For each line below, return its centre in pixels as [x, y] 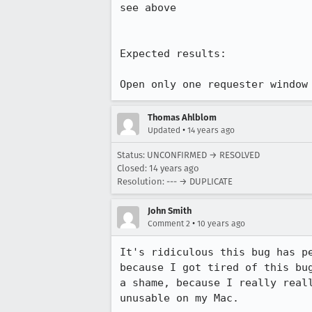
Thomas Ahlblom [182, 117]
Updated [164, 130]
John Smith [170, 211]
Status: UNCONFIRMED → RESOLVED [188, 155]
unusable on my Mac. [179, 298]
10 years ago [221, 224]
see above [148, 8]
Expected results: [173, 54]
